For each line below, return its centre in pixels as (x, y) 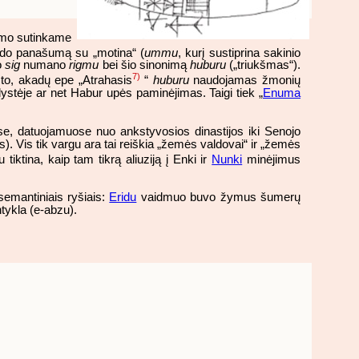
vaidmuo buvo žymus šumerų (219, 197)
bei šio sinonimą (144, 65)
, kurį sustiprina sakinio (240, 52)
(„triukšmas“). (263, 65)
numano (45, 65)
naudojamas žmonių (245, 81)
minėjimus (272, 159)
